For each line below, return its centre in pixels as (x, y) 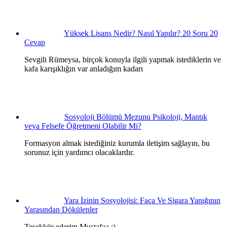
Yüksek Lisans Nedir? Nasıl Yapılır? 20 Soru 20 (141, 33)
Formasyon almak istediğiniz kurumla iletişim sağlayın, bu (117, 143)
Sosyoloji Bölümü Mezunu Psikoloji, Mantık (136, 117)
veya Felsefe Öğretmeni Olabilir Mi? (83, 126)
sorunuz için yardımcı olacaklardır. (79, 152)
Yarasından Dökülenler (61, 209)
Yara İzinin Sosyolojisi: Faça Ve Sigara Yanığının (142, 200)
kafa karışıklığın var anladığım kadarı (84, 68)
